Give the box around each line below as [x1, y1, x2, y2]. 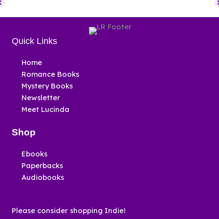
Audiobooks [22, 173, 64, 182]
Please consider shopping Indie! [12, 205, 126, 215]
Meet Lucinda [22, 104, 69, 114]
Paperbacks [22, 161, 63, 171]
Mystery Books [22, 81, 73, 90]
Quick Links [12, 36, 57, 46]
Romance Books [22, 69, 79, 79]
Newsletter [22, 92, 60, 102]
